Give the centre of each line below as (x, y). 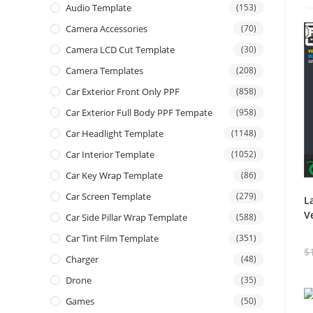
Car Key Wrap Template (114, 176)
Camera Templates (104, 71)
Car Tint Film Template (112, 239)
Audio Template (99, 8)
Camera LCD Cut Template (120, 50)
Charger (82, 260)
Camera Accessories (107, 29)
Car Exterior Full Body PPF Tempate (139, 113)
